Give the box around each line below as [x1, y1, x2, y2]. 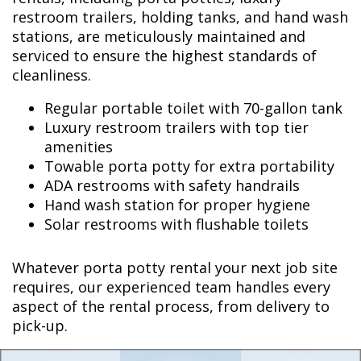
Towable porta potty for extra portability [44, 156, 334, 176]
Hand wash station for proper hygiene [44, 195, 310, 215]
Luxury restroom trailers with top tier [44, 118, 309, 138]
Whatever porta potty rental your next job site [12, 258, 338, 278]
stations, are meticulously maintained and [12, 27, 305, 47]
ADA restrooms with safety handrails [44, 176, 300, 196]
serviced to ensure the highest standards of [12, 46, 317, 66]
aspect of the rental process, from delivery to [12, 297, 330, 317]
